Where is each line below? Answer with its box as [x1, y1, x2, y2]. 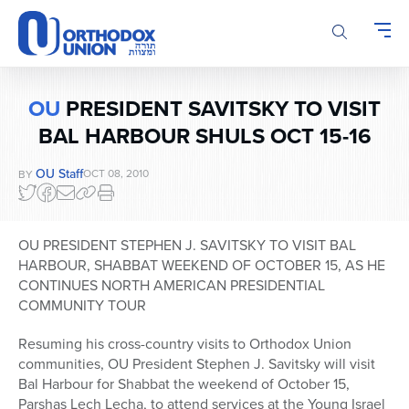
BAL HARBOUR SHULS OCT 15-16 [37, 120, 372, 152]
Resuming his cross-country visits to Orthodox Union [18, 333, 351, 354]
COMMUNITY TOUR [18, 295, 146, 316]
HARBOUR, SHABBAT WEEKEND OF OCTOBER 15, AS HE [18, 255, 385, 276]
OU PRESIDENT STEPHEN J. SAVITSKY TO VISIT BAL [18, 235, 356, 256]
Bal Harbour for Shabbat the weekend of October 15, [18, 373, 350, 394]
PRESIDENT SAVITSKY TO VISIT [60, 92, 381, 125]
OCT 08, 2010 [83, 165, 149, 182]
